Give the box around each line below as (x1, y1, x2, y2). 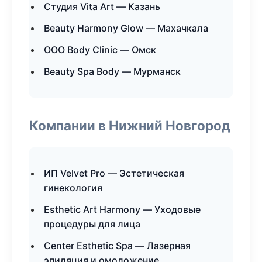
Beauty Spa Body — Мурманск (44, 65, 181, 77)
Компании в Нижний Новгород (29, 118, 230, 133)
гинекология (44, 182, 102, 194)
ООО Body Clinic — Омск (44, 44, 156, 56)
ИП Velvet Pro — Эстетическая (44, 167, 184, 179)
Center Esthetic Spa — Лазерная (44, 240, 191, 251)
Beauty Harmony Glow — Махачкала (44, 22, 208, 34)
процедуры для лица (44, 218, 140, 230)
